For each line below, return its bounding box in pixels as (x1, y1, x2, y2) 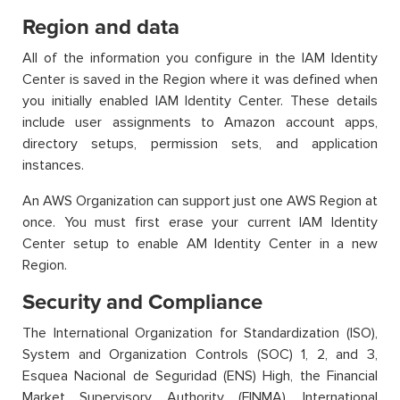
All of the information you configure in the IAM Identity (22, 49, 378, 68)
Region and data (22, 14, 179, 41)
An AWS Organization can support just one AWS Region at (22, 192, 378, 211)
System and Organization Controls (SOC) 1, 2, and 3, (22, 346, 378, 364)
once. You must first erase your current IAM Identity (22, 213, 378, 232)
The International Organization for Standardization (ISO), (22, 324, 378, 343)
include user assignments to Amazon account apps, (22, 113, 378, 132)
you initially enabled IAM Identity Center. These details (22, 92, 378, 111)
